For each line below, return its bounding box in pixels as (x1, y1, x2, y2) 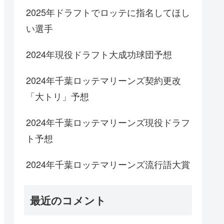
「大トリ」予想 (26, 89, 89, 103)
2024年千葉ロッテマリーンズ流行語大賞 (26, 157, 190, 171)
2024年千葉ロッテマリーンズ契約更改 (26, 73, 181, 87)
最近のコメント (30, 192, 106, 208)
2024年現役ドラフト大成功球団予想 (26, 47, 172, 61)
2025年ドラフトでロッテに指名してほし (26, 5, 190, 19)
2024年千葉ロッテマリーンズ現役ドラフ (26, 115, 190, 129)
